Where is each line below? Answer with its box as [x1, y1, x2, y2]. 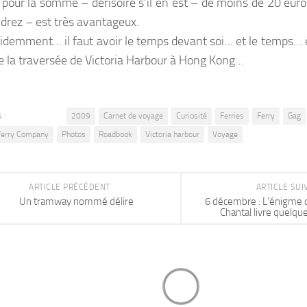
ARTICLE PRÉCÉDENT [29, 182, 112, 192]
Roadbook [99, 129, 132, 139]
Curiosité [176, 110, 207, 121]
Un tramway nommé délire [19, 195, 134, 208]
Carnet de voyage [103, 110, 163, 121]
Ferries [220, 110, 244, 121]
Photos [62, 129, 86, 139]
